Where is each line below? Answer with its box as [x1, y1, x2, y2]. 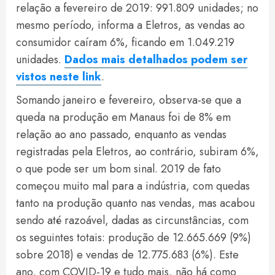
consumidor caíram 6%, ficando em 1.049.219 [16, 34, 234, 50]
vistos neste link [16, 69, 101, 85]
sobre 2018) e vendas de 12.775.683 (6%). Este [16, 247, 239, 263]
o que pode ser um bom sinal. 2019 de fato [16, 161, 221, 177]
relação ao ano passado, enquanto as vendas [16, 126, 227, 142]
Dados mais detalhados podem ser [64, 52, 247, 68]
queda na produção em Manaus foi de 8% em [16, 109, 231, 125]
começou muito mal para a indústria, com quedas [16, 178, 250, 194]
